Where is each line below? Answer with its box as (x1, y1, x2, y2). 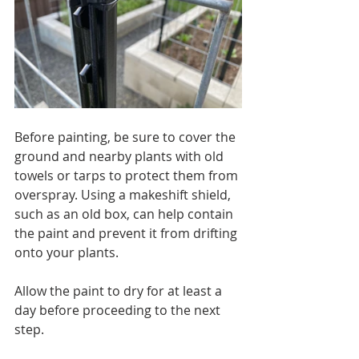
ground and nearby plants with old (14, 147, 227, 165)
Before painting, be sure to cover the (14, 127, 239, 146)
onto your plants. (14, 243, 119, 261)
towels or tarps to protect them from (14, 166, 241, 184)
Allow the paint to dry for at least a (14, 281, 225, 300)
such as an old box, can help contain (14, 204, 236, 223)
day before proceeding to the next (14, 301, 224, 319)
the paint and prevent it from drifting (14, 224, 240, 242)
